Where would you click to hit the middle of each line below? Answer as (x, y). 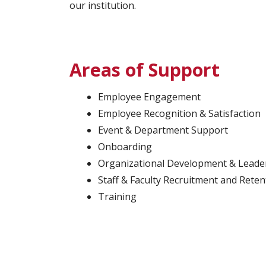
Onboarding (125, 147)
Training (117, 197)
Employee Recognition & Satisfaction (179, 114)
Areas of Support (145, 70)
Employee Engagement (149, 97)
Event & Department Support (163, 130)
